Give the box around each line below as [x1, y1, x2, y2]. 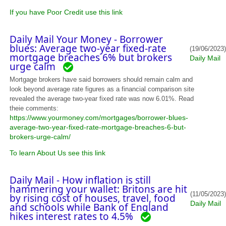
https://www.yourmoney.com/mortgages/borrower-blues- [10, 113, 189, 122]
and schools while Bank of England [10, 200, 169, 214]
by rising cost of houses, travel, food [10, 191, 176, 205]
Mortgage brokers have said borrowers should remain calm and [10, 75, 193, 83]
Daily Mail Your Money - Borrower [10, 32, 163, 46]
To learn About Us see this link [10, 148, 106, 157]
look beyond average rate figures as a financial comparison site [10, 85, 195, 93]
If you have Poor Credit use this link [10, 8, 123, 16]
